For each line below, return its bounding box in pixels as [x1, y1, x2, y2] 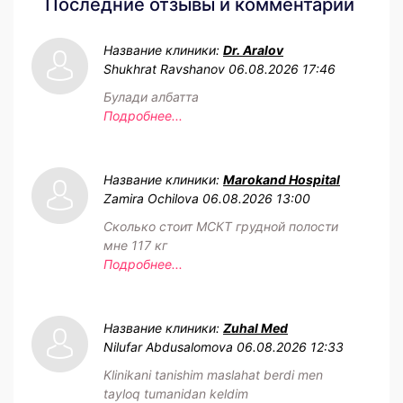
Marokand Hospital [223, 171, 340, 187]
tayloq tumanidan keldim [103, 385, 248, 401]
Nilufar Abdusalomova [103, 338, 233, 354]
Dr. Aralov [223, 41, 283, 58]
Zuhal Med [223, 319, 288, 336]
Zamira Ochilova [103, 190, 199, 206]
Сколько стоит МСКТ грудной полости [103, 218, 338, 234]
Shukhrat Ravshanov [103, 60, 225, 76]
